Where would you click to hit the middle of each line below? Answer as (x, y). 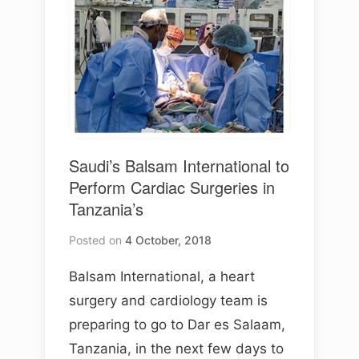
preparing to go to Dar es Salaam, (177, 325)
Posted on (101, 240)
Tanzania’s (106, 209)
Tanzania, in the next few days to (176, 349)
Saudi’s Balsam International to (179, 165)
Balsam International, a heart (162, 276)
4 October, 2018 (168, 240)
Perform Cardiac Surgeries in (172, 187)
